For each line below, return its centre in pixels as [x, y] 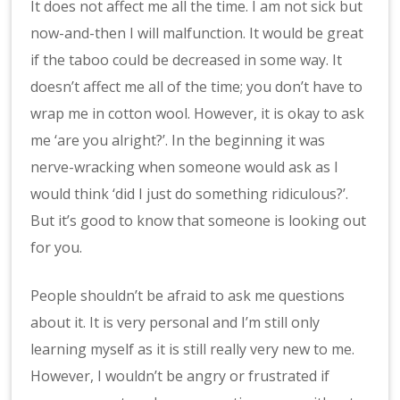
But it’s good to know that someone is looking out [199, 220]
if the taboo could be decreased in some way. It [187, 59]
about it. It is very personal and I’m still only [175, 322]
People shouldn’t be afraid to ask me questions [188, 295]
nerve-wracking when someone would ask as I [185, 167]
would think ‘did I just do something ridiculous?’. [190, 193]
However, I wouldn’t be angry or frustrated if [180, 375]
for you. [57, 247]
